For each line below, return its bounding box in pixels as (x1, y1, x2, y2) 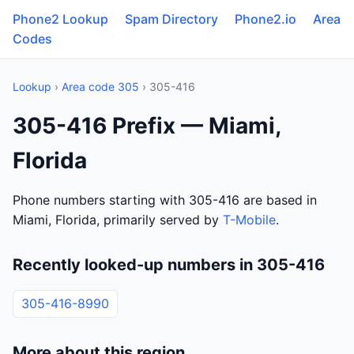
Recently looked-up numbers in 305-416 (13, 255, 325, 274)
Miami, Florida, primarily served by (13, 212, 223, 228)
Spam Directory (125, 11, 218, 27)
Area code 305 (62, 80, 139, 93)
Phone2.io (235, 11, 296, 27)
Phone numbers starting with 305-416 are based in (13, 192, 317, 208)
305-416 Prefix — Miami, (13, 112, 281, 139)
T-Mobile (223, 212, 276, 228)
